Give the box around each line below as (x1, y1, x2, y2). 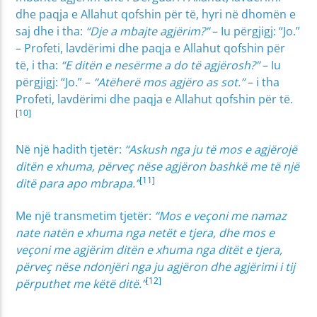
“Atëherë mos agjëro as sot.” (93, 74, 246, 91)
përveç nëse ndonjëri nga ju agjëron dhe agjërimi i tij (16, 259, 296, 275)
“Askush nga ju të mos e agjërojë (125, 141, 298, 157)
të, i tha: (16, 57, 62, 74)
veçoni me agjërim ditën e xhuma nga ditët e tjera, (16, 242, 283, 258)
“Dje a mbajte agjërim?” (86, 23, 210, 40)
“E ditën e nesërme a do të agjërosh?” (61, 57, 260, 74)
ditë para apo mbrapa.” (16, 175, 140, 191)
